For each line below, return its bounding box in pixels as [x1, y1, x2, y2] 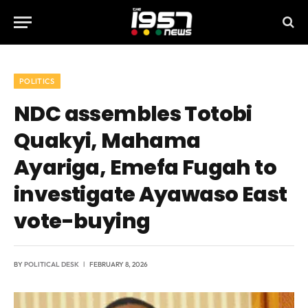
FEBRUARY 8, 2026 [89, 260, 148, 269]
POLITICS [19, 76, 55, 86]
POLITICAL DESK [24, 260, 79, 269]
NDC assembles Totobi [14, 99, 252, 129]
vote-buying [14, 206, 151, 236]
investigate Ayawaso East [14, 179, 287, 209]
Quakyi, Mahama [14, 126, 201, 155]
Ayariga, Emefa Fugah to [14, 153, 277, 182]
